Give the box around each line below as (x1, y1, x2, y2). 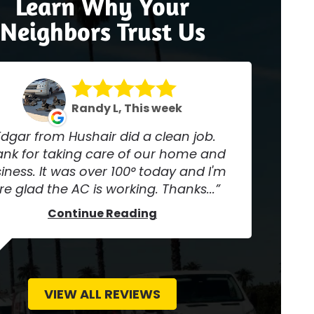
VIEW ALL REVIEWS (44, 285, 161, 303)
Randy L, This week (71, 100, 182, 116)
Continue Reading (48, 205, 157, 221)
